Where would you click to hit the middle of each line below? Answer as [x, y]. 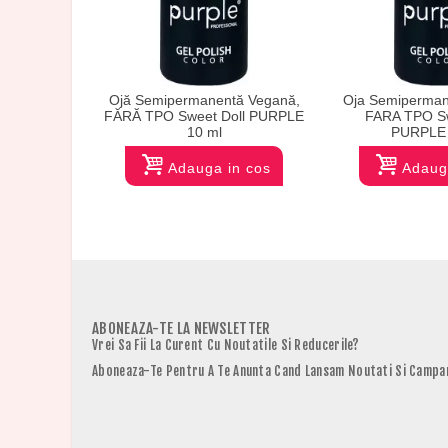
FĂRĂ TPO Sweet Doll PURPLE [204, 116]
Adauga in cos [219, 168]
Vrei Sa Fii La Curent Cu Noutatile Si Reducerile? [226, 345]
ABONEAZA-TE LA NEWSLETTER [181, 329]
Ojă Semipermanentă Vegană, [204, 100]
